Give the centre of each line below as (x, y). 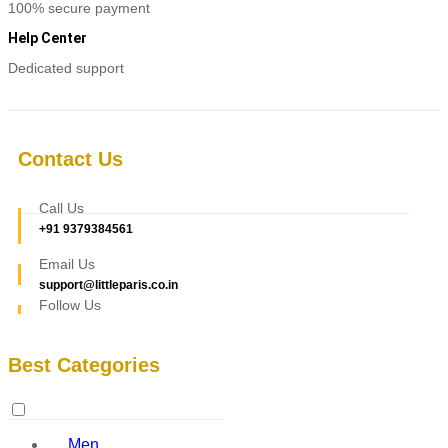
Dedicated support (66, 68)
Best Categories (84, 365)
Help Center (47, 38)
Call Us (61, 207)
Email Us (67, 263)
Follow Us (70, 305)
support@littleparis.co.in (108, 285)
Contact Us (70, 158)
